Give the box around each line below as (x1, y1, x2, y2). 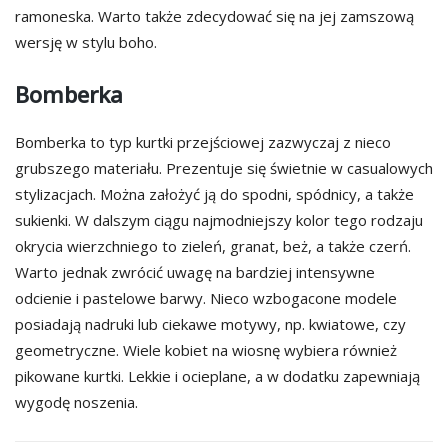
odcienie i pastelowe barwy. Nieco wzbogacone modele (15, 287, 397, 308)
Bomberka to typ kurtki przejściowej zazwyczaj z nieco (15, 131, 391, 152)
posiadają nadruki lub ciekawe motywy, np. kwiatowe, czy (15, 313, 406, 334)
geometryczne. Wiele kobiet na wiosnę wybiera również (15, 339, 397, 360)
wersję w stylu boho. (15, 32, 157, 52)
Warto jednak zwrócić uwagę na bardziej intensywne (15, 261, 375, 282)
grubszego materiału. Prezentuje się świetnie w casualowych (15, 157, 433, 178)
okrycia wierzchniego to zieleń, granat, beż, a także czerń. (15, 235, 411, 256)
